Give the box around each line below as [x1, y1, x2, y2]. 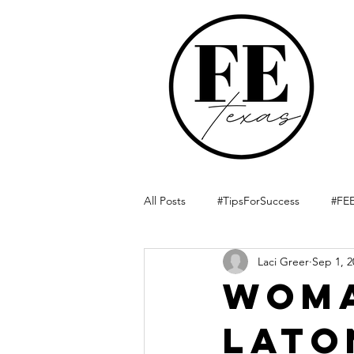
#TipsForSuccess [217, 193, 299, 208]
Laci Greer [258, 254, 309, 269]
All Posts [144, 193, 186, 208]
